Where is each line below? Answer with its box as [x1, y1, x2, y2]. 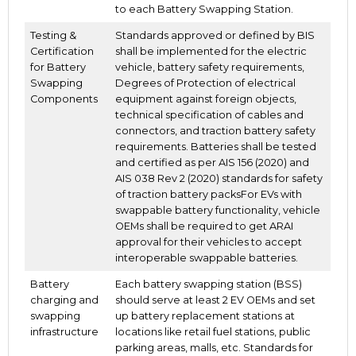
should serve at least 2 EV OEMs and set [115, 294, 316, 307]
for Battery [30, 61, 87, 74]
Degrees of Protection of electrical [115, 77, 296, 90]
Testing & [30, 29, 77, 42]
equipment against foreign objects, [115, 93, 297, 106]
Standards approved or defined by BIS [115, 29, 315, 42]
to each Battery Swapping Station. [115, 3, 294, 16]
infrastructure [30, 326, 99, 339]
